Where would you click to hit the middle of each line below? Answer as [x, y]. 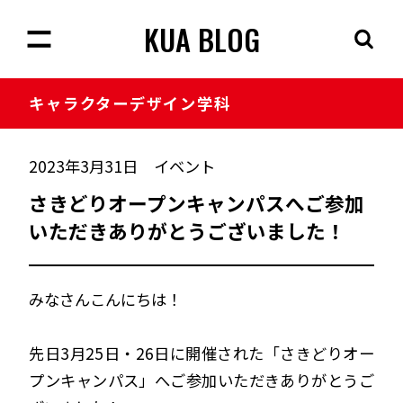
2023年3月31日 [84, 166]
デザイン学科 [180, 103]
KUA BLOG [201, 39]
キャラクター [79, 103]
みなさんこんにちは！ [106, 299]
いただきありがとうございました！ [188, 231]
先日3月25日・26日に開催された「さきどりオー [201, 353]
